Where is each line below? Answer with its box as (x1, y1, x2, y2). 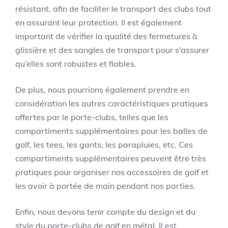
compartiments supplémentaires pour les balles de (15, 126, 208, 136)
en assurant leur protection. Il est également (15, 17, 182, 28)
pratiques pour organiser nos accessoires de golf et (15, 167, 209, 178)
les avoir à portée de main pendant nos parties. (15, 181, 195, 191)
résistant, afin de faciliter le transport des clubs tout (15, 4, 211, 14)
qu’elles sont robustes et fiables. (15, 59, 136, 69)
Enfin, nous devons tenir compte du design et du (15, 207, 195, 217)
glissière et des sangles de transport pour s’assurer (15, 45, 209, 55)
